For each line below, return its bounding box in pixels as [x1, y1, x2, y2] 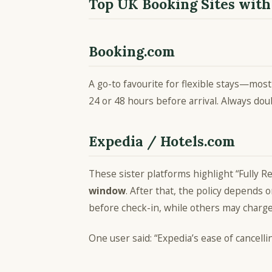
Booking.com [89, 42, 175, 61]
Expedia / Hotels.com [89, 132, 235, 151]
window [89, 184, 126, 198]
